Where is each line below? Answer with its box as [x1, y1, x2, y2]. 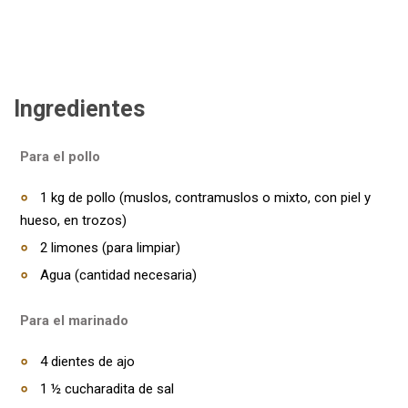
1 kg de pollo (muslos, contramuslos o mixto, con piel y [40, 189, 371, 206]
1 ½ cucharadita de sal [40, 381, 174, 397]
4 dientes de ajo [40, 353, 135, 370]
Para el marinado [20, 312, 128, 329]
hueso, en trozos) [20, 212, 127, 229]
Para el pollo [20, 148, 100, 165]
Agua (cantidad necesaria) [40, 267, 197, 283]
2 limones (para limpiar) [40, 240, 180, 256]
